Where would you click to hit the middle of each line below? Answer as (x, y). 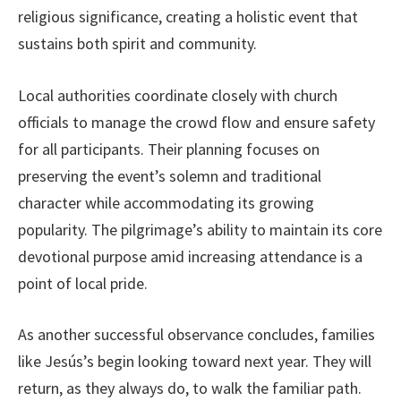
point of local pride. (83, 283)
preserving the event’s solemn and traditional (170, 175)
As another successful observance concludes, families (196, 335)
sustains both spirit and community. (137, 44)
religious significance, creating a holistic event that (188, 17)
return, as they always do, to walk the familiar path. (190, 388)
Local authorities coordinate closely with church (178, 95)
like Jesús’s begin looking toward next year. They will (195, 362)
